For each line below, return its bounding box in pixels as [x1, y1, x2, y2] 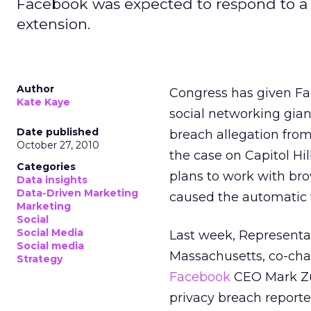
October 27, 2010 [17, 139, 99, 151]
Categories [17, 160, 76, 173]
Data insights [17, 174, 87, 186]
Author [17, 83, 54, 95]
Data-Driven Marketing [17, 187, 138, 199]
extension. [17, 15, 90, 33]
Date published [17, 126, 99, 138]
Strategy [17, 253, 62, 265]
